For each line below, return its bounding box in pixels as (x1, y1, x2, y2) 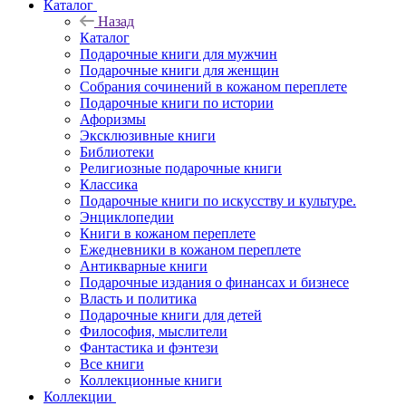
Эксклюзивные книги (80, 127, 216, 143)
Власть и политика (80, 290, 197, 306)
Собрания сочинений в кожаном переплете (80, 78, 347, 94)
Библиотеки (80, 143, 154, 159)
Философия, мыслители (80, 323, 227, 339)
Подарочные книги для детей (80, 306, 262, 323)
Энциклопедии (80, 208, 174, 225)
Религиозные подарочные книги (80, 159, 282, 176)
